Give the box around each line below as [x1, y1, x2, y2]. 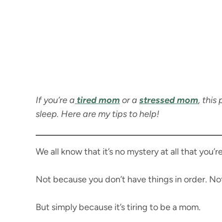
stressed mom [139, 95, 198, 106]
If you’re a [36, 95, 75, 106]
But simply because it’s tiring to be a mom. [36, 202, 201, 213]
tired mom [75, 95, 120, 106]
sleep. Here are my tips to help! [36, 109, 159, 119]
